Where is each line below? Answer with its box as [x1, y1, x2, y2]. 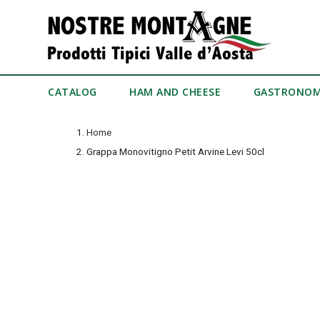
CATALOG [48, 85, 97, 99]
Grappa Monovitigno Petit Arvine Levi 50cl [86, 146, 264, 157]
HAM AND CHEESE [129, 85, 221, 99]
